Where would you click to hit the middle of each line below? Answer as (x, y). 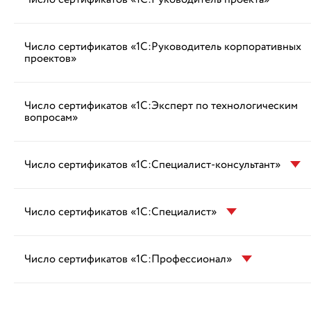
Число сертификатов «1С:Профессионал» (130, 259)
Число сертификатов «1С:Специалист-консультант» (154, 165)
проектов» (51, 59)
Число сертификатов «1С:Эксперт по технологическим (161, 106)
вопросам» (51, 118)
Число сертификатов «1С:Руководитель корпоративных (163, 47)
